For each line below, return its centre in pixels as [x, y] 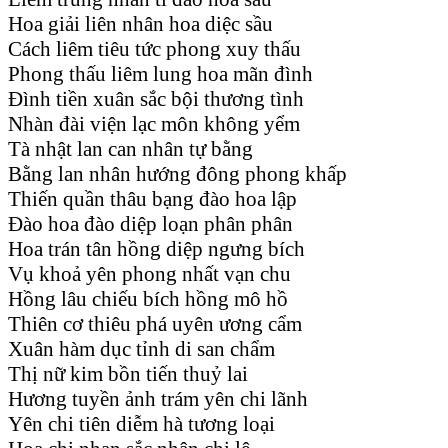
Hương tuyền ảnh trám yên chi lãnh [158, 398]
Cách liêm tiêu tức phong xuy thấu [154, 48]
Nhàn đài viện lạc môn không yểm [154, 123]
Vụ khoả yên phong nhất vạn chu [149, 273]
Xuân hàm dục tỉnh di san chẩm [141, 348]
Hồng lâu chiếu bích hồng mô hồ [148, 298]
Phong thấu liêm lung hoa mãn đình [160, 73]
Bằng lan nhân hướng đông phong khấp [177, 173]
